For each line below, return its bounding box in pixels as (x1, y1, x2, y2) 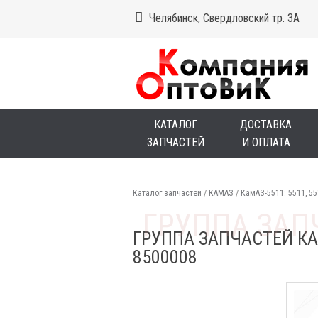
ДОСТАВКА (240, 118, 292, 131)
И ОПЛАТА (241, 136, 290, 149)
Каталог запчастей (133, 188, 202, 198)
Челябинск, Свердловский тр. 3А (148, 11, 300, 25)
